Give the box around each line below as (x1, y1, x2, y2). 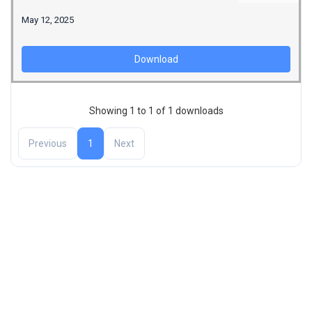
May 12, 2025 (22, 15, 74, 25)
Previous (29, 138, 67, 150)
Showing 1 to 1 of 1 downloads (88, 104, 224, 116)
